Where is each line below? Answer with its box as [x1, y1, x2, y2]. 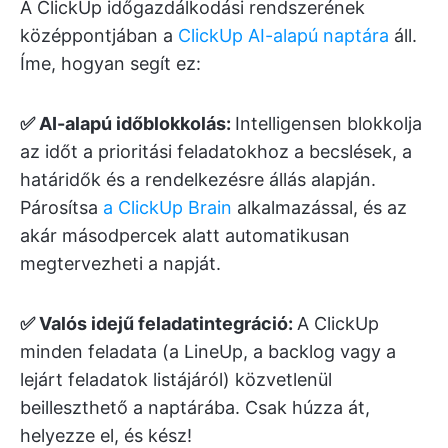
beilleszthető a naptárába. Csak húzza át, [20, 397, 370, 419]
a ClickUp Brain [103, 197, 232, 219]
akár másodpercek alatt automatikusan [20, 225, 350, 247]
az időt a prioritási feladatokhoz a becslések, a [20, 141, 412, 163]
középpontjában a [20, 25, 178, 47]
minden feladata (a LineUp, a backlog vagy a [20, 341, 396, 363]
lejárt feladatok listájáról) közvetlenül [20, 369, 332, 391]
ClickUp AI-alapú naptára [178, 25, 389, 47]
